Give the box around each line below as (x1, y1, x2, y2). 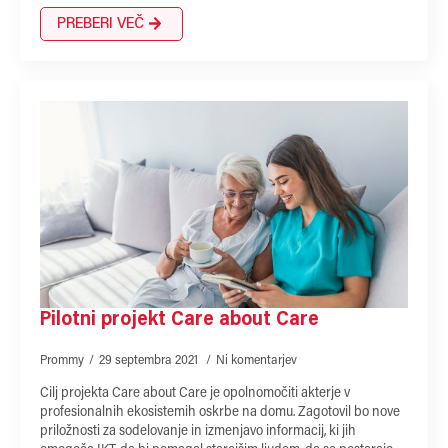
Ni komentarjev (216, 353, 297, 367)
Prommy (40, 353, 84, 367)
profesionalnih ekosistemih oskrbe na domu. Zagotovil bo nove (40, 405, 400, 420)
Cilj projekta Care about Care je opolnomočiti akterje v (40, 386, 350, 401)
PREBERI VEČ (57, 15, 144, 32)
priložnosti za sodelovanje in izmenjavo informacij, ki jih (40, 424, 356, 439)
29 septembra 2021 (99, 353, 201, 367)
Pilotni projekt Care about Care (40, 309, 319, 330)
